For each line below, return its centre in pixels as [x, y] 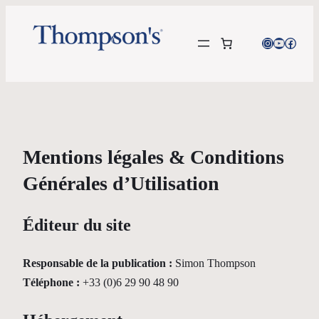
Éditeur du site [77, 225]
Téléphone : [51, 282]
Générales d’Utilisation [121, 183]
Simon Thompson [214, 263]
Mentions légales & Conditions [153, 157]
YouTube [293, 42]
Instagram [283, 42]
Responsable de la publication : [98, 263]
